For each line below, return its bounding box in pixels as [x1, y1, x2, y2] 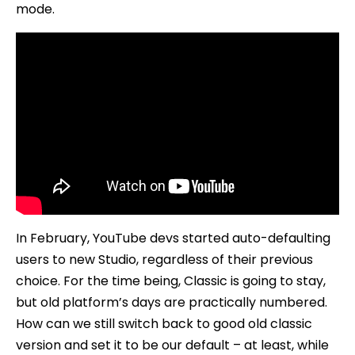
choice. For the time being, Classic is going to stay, [16, 271, 326, 290]
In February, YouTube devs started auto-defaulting [16, 228, 330, 247]
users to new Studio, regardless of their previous [16, 250, 313, 269]
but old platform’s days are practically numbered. [16, 292, 327, 311]
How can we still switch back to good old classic [16, 314, 312, 333]
